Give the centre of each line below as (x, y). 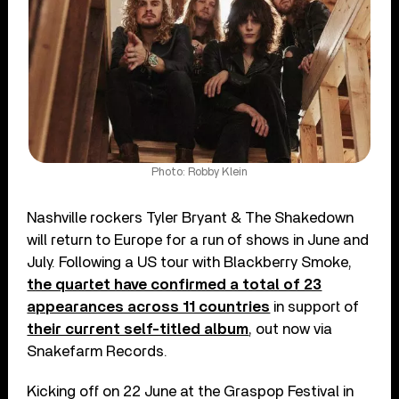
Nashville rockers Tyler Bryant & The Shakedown (191, 217)
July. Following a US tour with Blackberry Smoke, (190, 262)
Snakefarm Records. (98, 351)
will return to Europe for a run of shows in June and (198, 240)
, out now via (291, 329)
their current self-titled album (138, 329)
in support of (315, 306)
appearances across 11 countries (149, 306)
